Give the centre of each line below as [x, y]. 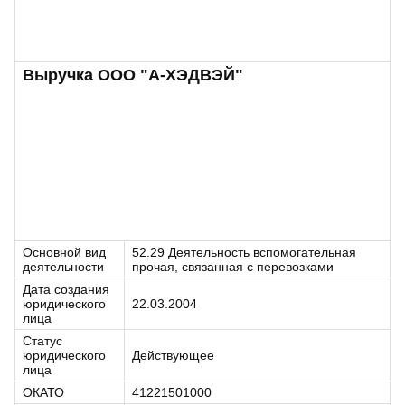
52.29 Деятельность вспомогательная [244, 252]
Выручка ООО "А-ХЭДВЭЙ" [133, 75]
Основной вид [64, 252]
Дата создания [66, 289]
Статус [42, 341]
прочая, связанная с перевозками [233, 267]
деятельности [63, 267]
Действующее [173, 355]
